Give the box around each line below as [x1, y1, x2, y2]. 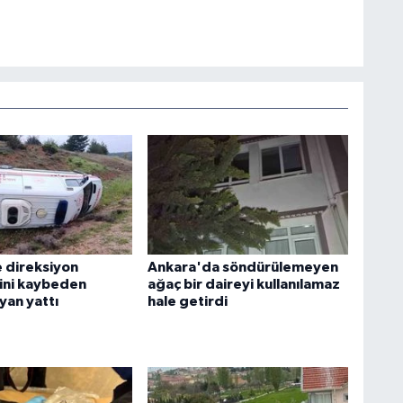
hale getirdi [147, 293, 228, 309]
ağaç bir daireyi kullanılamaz [147, 276, 340, 291]
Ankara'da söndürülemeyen [147, 259, 338, 274]
